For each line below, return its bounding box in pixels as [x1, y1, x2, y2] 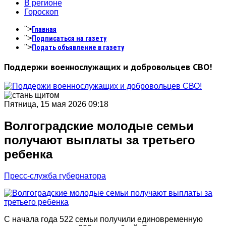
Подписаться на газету [32, 34, 106, 42]
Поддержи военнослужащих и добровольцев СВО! [4, 61, 212, 73]
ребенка [4, 147, 52, 161]
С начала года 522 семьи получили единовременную [4, 214, 203, 223]
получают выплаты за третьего [4, 133, 195, 147]
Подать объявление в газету [32, 43, 124, 51]
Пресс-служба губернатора [4, 171, 106, 180]
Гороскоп [24, 8, 59, 16]
